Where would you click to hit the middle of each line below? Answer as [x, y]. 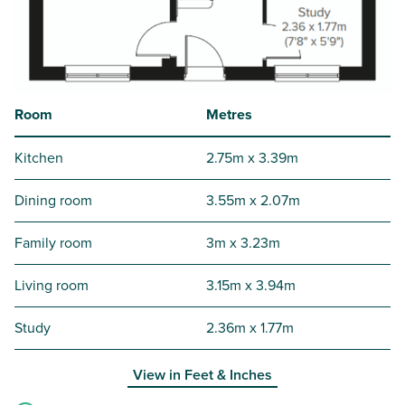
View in [159, 375]
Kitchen [39, 158]
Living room [52, 286]
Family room [53, 243]
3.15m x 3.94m [251, 286]
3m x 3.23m [243, 243]
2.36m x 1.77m [250, 328]
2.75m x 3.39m [252, 158]
